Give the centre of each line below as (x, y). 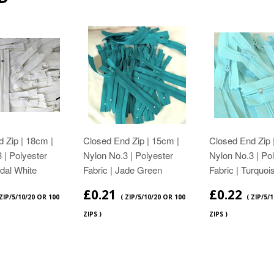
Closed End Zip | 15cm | (131, 140)
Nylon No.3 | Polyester (128, 155)
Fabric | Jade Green (123, 169)
